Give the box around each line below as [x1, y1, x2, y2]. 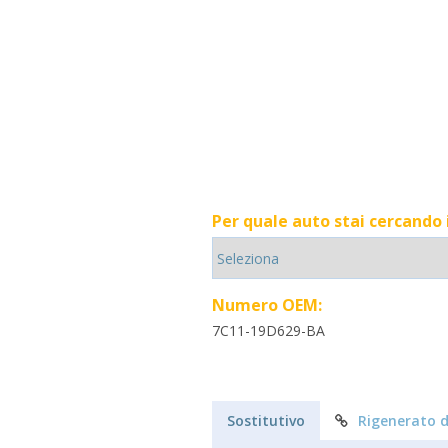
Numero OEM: [212, 294, 322, 316]
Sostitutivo [227, 411, 305, 430]
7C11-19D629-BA [212, 321, 325, 340]
